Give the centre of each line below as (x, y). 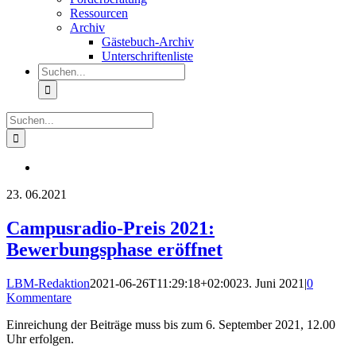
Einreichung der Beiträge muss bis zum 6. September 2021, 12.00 (171, 324)
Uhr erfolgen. (40, 339)
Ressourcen (99, 13)
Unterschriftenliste (147, 56)
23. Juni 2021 (270, 283)
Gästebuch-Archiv (148, 42)
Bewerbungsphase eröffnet (114, 249)
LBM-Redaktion (48, 283)
